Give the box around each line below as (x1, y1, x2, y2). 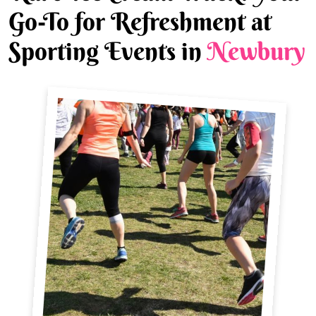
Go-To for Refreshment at (8, 6, 272, 37)
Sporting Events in (8, 35, 207, 66)
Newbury (207, 35, 305, 66)
